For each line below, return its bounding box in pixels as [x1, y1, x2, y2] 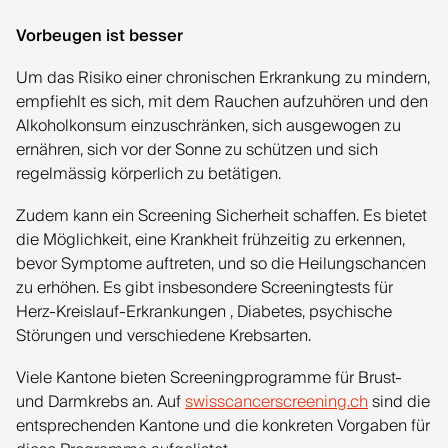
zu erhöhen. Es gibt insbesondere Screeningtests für [16, 274, 393, 302]
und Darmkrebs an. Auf [16, 388, 185, 416]
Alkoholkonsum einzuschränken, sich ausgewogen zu [16, 112, 401, 140]
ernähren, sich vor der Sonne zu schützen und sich [16, 136, 378, 164]
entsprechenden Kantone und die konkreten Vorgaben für [16, 412, 430, 440]
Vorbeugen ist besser [16, 22, 183, 50]
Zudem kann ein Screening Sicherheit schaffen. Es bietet [16, 202, 427, 230]
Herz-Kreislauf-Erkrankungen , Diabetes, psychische [16, 298, 392, 326]
